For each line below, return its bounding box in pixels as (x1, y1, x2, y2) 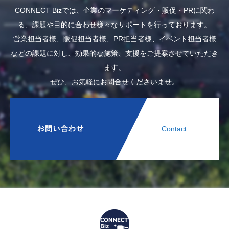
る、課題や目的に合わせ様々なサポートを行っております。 (18, 20, 211, 29)
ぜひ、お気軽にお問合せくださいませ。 (50, 78, 179, 86)
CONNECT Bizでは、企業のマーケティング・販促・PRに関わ (14, 6, 215, 15)
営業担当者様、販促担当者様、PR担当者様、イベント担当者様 (13, 35, 216, 43)
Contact (147, 125, 187, 133)
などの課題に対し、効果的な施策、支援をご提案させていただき (11, 49, 218, 58)
